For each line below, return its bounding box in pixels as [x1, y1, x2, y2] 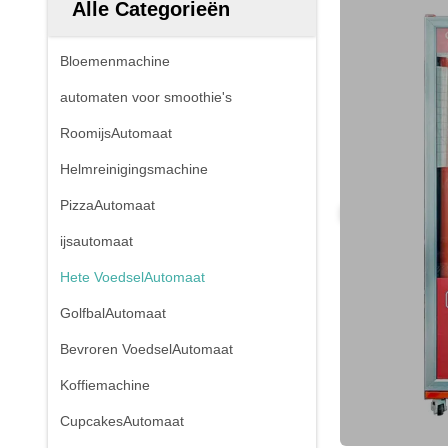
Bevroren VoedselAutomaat [60, 341, 233, 357]
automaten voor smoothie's [60, 89, 232, 105]
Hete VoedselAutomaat [60, 269, 205, 285]
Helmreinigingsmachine [60, 161, 208, 177]
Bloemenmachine [60, 53, 170, 69]
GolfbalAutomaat [60, 305, 166, 321]
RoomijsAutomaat [60, 125, 172, 141]
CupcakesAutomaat [60, 413, 184, 429]
